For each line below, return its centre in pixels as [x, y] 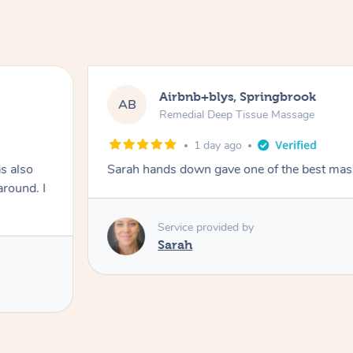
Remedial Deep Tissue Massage [237, 114]
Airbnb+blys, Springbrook [238, 96]
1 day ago [218, 146]
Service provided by [206, 227]
